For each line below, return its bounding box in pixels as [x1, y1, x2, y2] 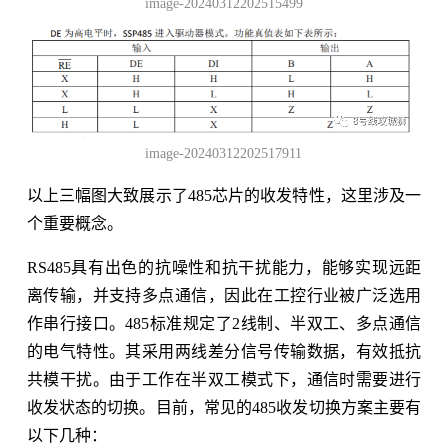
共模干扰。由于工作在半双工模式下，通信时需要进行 [26, 370, 422, 388]
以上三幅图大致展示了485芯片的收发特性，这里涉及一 [26, 186, 422, 204]
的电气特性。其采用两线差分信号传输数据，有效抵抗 [26, 342, 422, 360]
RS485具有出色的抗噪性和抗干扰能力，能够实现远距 [26, 258, 422, 276]
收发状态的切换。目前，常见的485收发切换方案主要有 [26, 398, 422, 416]
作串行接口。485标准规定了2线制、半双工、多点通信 [26, 314, 422, 332]
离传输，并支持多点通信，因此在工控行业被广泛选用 [26, 286, 422, 304]
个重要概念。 [26, 214, 123, 232]
